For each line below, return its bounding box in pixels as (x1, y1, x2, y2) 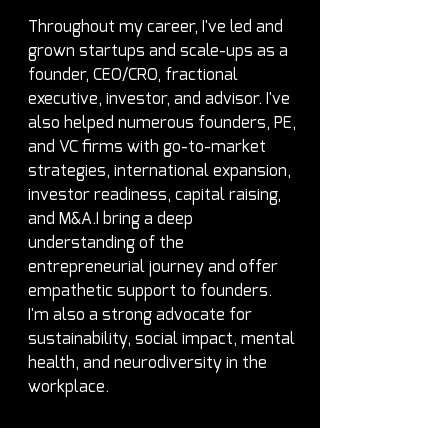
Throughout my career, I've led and (28, 19, 287, 35)
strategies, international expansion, (28, 163, 295, 179)
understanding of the (28, 235, 188, 251)
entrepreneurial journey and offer (28, 259, 282, 275)
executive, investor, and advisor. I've (28, 91, 294, 107)
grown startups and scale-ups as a (28, 43, 292, 59)
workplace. (28, 379, 109, 395)
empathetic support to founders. (28, 283, 276, 299)
